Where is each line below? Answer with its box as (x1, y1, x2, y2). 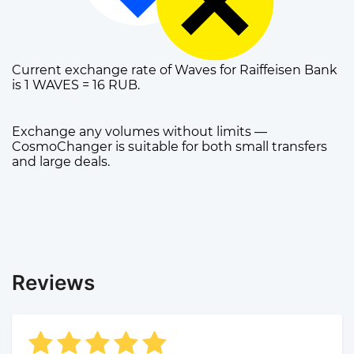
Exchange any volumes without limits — (12, 124, 267, 140)
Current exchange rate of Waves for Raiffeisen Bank (12, 62, 337, 78)
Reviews (12, 270, 95, 296)
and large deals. (12, 154, 110, 170)
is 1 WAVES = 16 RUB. (12, 77, 140, 93)
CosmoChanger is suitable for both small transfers (12, 139, 327, 155)
